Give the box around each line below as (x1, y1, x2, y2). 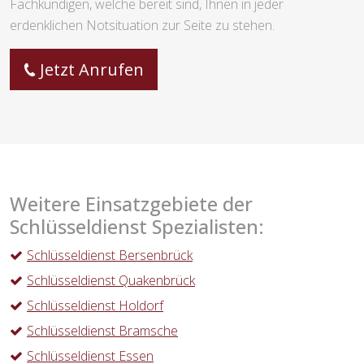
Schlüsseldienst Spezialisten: (10, 214, 264, 240)
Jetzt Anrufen (40, 58, 144, 81)
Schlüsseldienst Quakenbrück (27, 271, 195, 290)
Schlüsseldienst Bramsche (27, 322, 178, 340)
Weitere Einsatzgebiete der (10, 191, 253, 218)
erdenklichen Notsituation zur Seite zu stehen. (10, 16, 275, 35)
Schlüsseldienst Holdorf (27, 297, 163, 315)
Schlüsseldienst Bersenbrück (27, 246, 193, 265)
